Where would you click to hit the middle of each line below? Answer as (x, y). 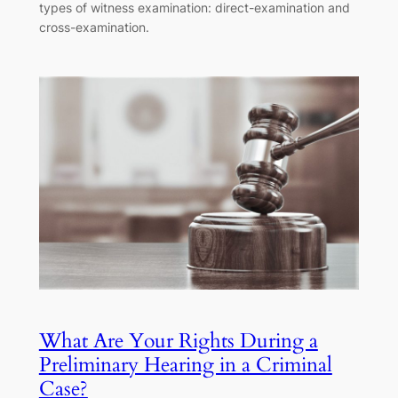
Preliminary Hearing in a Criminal (185, 365)
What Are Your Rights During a (178, 341)
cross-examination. (94, 28)
